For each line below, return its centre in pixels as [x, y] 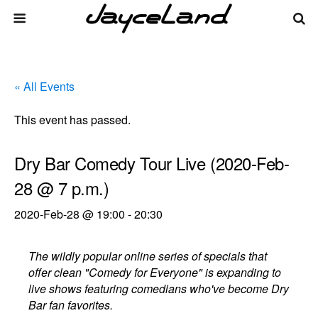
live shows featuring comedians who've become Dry [159, 289]
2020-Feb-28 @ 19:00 [70, 214]
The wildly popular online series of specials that [148, 256]
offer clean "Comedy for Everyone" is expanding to [155, 272]
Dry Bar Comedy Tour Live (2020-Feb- [152, 163]
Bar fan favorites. [71, 305]
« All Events [44, 86]
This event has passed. [72, 120]
